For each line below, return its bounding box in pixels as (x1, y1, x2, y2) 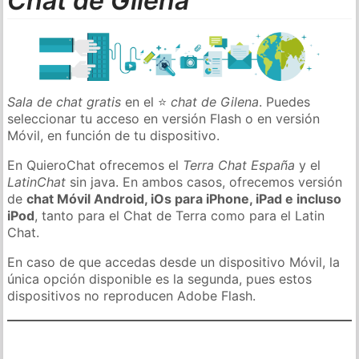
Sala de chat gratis (7, 93, 122, 110)
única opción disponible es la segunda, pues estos (7, 270, 313, 287)
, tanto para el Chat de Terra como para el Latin (34, 207, 325, 224)
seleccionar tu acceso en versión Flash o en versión (7, 110, 321, 127)
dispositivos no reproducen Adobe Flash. (7, 287, 256, 304)
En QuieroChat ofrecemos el (7, 156, 184, 173)
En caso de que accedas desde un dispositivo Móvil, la (7, 253, 341, 270)
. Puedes (259, 93, 311, 110)
